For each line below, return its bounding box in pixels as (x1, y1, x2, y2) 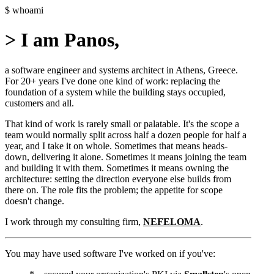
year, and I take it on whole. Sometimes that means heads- (5, 140, 228, 151)
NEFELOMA (143, 216, 201, 227)
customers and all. (5, 97, 74, 108)
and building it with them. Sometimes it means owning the (5, 162, 229, 173)
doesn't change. (5, 195, 64, 206)
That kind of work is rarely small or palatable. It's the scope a (5, 118, 239, 129)
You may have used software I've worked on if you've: (5, 248, 215, 259)
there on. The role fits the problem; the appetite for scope (5, 184, 223, 195)
